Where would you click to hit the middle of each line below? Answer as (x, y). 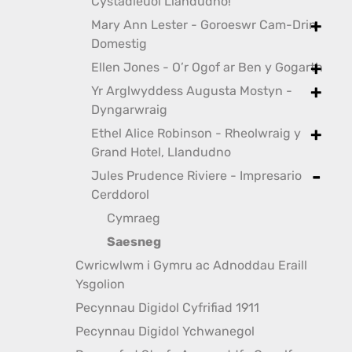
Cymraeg (134, 218)
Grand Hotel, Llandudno (161, 152)
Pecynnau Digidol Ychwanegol (165, 331)
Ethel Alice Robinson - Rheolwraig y (196, 133)
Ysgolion (100, 284)
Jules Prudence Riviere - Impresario (196, 176)
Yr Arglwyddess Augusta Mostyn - (192, 91)
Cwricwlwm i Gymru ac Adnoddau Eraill (191, 265)
